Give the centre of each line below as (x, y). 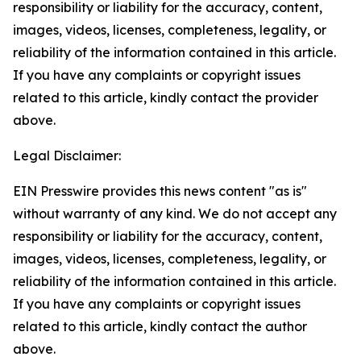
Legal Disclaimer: (67, 156)
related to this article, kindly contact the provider (166, 98)
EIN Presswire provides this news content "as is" (160, 191)
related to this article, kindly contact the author (160, 326)
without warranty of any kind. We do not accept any (175, 214)
